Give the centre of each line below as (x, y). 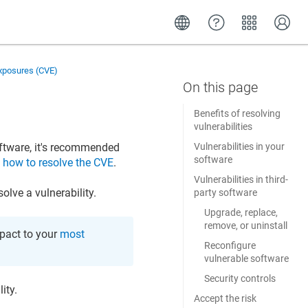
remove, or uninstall (245, 225)
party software (225, 192)
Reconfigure (230, 245)
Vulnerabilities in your (239, 146)
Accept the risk (225, 298)
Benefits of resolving (237, 113)
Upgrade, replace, (241, 212)
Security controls (240, 278)
